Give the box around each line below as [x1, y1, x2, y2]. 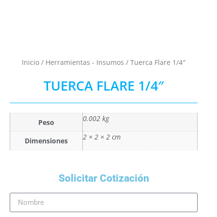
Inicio [22, 57, 39, 67]
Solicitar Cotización [58, 172, 149, 184]
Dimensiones [25, 136, 68, 145]
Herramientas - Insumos [46, 57, 124, 67]
